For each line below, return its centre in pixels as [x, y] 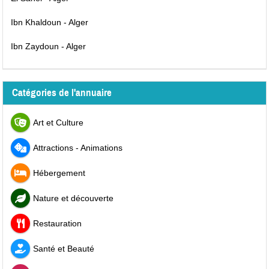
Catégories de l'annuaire [62, 92]
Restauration [57, 223]
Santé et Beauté [63, 248]
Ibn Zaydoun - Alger [49, 46]
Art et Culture [58, 122]
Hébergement [59, 173]
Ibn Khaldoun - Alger [50, 22]
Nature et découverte [73, 198]
